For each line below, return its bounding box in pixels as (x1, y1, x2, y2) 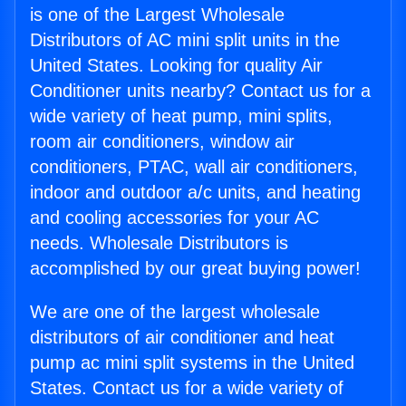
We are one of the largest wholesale (30, 302, 320, 323)
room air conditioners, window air (30, 131, 295, 152)
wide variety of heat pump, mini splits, (30, 106, 333, 127)
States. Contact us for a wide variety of (30, 378, 343, 399)
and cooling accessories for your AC (30, 208, 319, 228)
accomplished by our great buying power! (30, 258, 361, 279)
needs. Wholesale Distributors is (30, 233, 288, 254)
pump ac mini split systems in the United (30, 353, 354, 373)
